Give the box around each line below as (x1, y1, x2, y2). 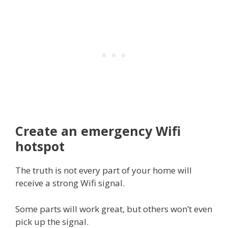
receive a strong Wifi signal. (15, 177, 125, 189)
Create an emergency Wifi (15, 122, 181, 140)
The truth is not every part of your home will (15, 164, 192, 177)
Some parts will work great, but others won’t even (15, 203, 212, 215)
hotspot (15, 137, 65, 155)
